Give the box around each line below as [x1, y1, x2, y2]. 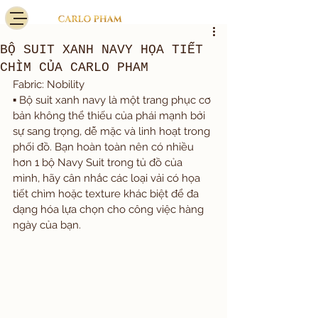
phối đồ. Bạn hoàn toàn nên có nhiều [13, 141, 197, 153]
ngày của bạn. [13, 219, 81, 231]
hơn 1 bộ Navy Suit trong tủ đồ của [13, 156, 185, 169]
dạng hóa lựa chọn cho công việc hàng [13, 203, 207, 216]
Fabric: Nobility [13, 78, 84, 91]
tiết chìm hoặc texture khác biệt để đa [13, 187, 202, 200]
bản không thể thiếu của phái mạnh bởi [13, 109, 208, 122]
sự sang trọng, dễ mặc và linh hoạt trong [13, 125, 213, 138]
